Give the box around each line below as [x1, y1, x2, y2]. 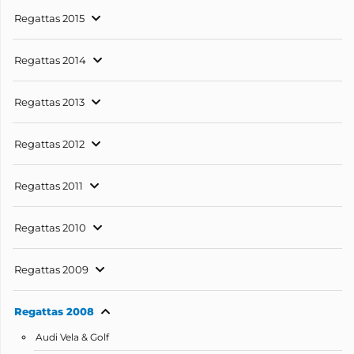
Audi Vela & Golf [36, 332, 109, 344]
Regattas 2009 [14, 263, 88, 277]
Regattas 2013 [14, 96, 85, 109]
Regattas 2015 [14, 12, 85, 25]
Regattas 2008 [14, 305, 94, 318]
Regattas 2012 [14, 137, 85, 151]
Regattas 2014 [14, 54, 86, 67]
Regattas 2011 [14, 179, 83, 193]
